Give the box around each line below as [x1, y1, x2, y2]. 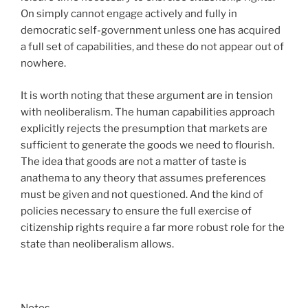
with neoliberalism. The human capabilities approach [21, 105, 275, 118]
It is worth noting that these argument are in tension [21, 89, 273, 102]
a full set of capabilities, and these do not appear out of [21, 41, 284, 54]
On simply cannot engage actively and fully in [21, 8, 237, 21]
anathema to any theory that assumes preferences [21, 171, 266, 184]
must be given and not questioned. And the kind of [21, 188, 263, 201]
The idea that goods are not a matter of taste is [21, 155, 247, 168]
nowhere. [21, 57, 66, 70]
